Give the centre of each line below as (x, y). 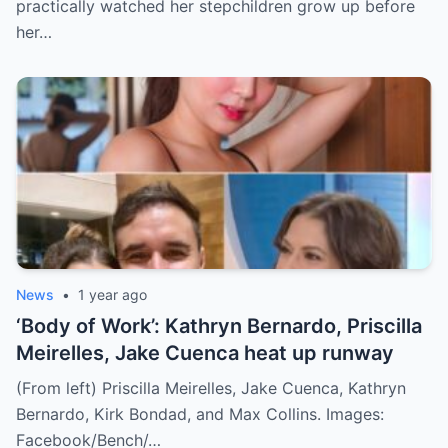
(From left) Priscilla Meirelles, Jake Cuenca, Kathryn (211, 388)
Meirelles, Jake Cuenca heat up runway (205, 353)
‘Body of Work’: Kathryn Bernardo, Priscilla (219, 326)
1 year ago (112, 295)
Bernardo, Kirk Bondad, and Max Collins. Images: (200, 414)
